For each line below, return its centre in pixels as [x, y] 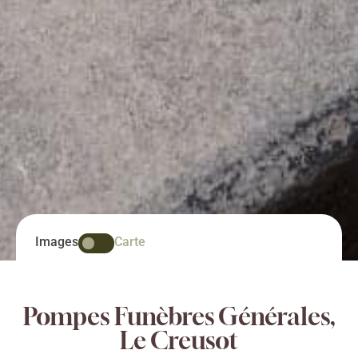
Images [57, 242]
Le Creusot [179, 340]
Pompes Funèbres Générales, [179, 316]
